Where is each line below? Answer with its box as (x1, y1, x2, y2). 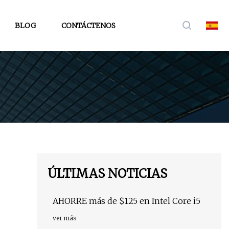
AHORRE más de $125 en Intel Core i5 (53, 196, 200, 207)
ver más (53, 214, 76, 222)
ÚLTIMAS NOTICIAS (48, 166, 167, 182)
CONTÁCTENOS (61, 20, 116, 30)
